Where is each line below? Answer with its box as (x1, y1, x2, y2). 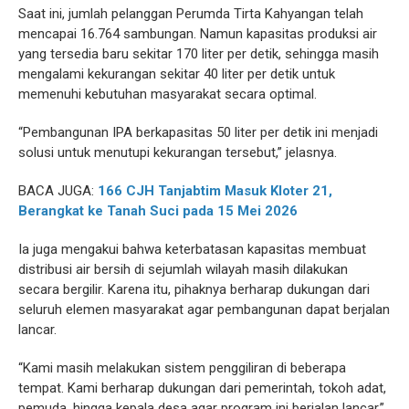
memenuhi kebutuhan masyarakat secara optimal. (18, 86, 317, 103)
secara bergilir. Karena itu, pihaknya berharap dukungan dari (18, 281, 370, 299)
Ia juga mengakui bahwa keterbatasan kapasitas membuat (18, 241, 366, 258)
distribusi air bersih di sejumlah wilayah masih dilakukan (18, 261, 348, 278)
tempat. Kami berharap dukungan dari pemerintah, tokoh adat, (18, 380, 386, 397)
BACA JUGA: (18, 183, 98, 200)
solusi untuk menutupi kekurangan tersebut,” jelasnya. (18, 144, 337, 162)
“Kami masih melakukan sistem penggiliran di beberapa (18, 360, 346, 377)
